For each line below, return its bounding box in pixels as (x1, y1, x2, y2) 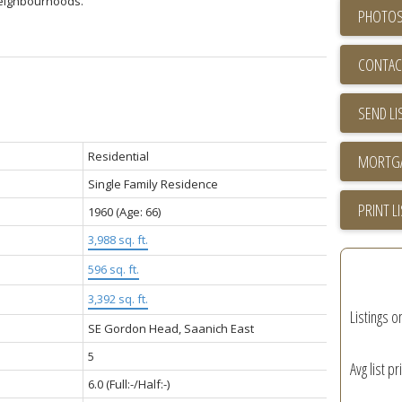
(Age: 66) (115, 203, 161, 220)
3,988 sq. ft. (87, 231, 148, 248)
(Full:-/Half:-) (105, 375, 170, 392)
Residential (87, 147, 149, 164)
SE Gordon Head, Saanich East (87, 319, 254, 336)
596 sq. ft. (87, 260, 139, 277)
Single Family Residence (87, 175, 218, 192)
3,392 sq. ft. (87, 290, 148, 307)
